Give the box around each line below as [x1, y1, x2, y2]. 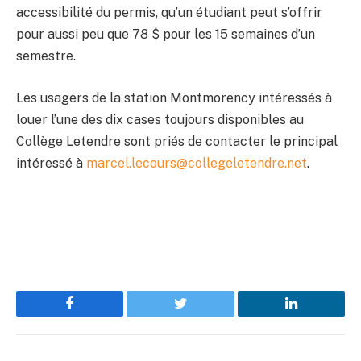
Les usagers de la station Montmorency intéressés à [16, 90, 332, 106]
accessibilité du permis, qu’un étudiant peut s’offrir [16, 5, 322, 21]
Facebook [68, 308, 126, 323]
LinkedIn [289, 308, 343, 323]
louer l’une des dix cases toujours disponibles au [16, 112, 304, 128]
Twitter [179, 308, 222, 323]
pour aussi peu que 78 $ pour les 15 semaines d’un [16, 27, 315, 43]
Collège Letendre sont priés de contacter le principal [16, 134, 338, 150]
